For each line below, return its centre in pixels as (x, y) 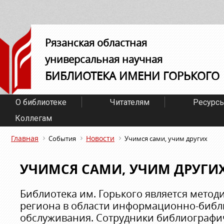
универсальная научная (104, 59)
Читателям (130, 102)
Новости (100, 138)
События (62, 138)
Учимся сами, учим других (166, 138)
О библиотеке (41, 102)
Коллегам (33, 118)
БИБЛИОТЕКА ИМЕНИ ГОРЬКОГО (132, 76)
